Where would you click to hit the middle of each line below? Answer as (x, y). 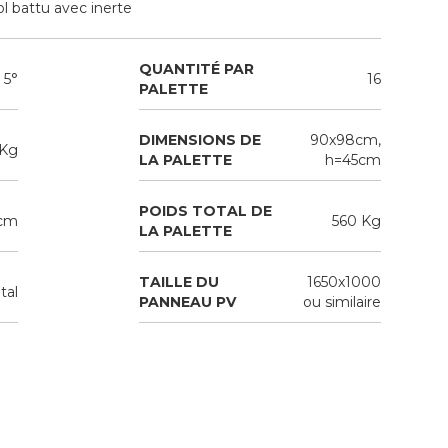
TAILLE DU (178, 281)
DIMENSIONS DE (199, 139)
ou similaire (341, 301)
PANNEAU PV (187, 301)
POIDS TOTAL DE (205, 210)
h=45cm (352, 159)
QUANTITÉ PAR (196, 68)
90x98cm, (345, 139)
